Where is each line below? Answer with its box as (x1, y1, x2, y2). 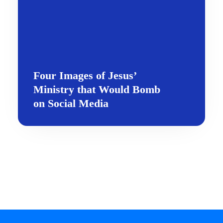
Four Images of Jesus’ (33, 69, 136, 82)
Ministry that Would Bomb (33, 83, 160, 96)
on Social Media (33, 97, 109, 110)
